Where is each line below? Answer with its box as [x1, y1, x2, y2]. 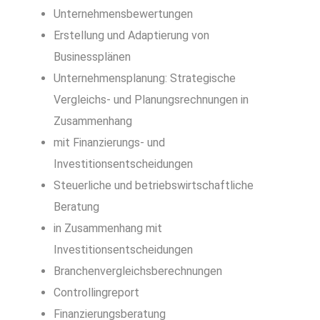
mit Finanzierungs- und [54, 135, 165, 149]
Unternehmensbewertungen [54, 6, 193, 21]
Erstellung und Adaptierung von [54, 28, 209, 42]
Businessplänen [54, 49, 131, 64]
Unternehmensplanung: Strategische [54, 71, 236, 85]
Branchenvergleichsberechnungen [54, 264, 222, 278]
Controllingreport [54, 285, 139, 299]
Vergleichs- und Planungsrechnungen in [54, 92, 249, 106]
